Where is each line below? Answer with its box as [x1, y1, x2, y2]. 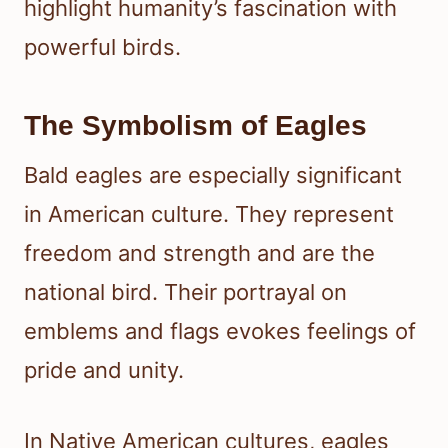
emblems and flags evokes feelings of [24, 317, 416, 344]
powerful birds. [24, 33, 181, 60]
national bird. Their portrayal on [24, 278, 347, 305]
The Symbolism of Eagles [24, 109, 367, 141]
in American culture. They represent [24, 200, 394, 227]
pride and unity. [24, 356, 184, 383]
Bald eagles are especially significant [24, 161, 402, 188]
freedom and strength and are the [24, 239, 375, 266]
